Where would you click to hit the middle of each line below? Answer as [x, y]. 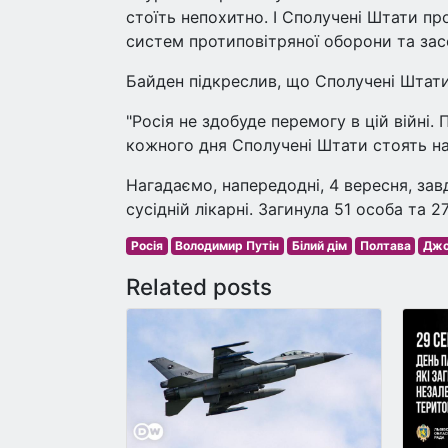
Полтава [385, 245]
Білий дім [319, 245]
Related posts [199, 286]
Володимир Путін [227, 245]
